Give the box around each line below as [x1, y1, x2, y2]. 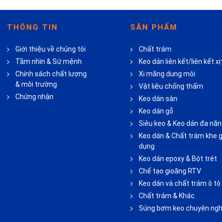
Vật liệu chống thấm [139, 82, 203, 91]
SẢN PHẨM [130, 23, 177, 32]
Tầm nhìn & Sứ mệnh [15, 57, 82, 66]
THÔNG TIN [7, 23, 58, 32]
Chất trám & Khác [139, 192, 195, 200]
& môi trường [15, 80, 57, 89]
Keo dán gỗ [139, 107, 173, 115]
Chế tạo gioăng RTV [139, 167, 201, 175]
